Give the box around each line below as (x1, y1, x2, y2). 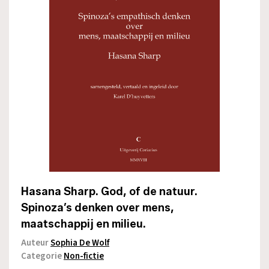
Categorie (21, 249, 64, 262)
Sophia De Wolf (50, 236, 109, 249)
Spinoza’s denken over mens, (21, 201, 174, 214)
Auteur (21, 236, 50, 249)
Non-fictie (64, 249, 104, 262)
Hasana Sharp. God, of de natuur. (21, 184, 198, 198)
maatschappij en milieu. (21, 217, 146, 231)
